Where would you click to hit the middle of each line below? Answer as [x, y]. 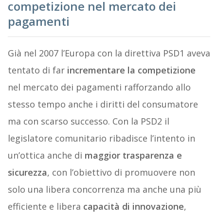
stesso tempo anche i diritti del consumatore [103, 104]
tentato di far [37, 70]
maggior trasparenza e [133, 155]
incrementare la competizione [131, 70]
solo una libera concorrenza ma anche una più [104, 190]
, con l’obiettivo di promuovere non [121, 173]
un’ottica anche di [46, 155]
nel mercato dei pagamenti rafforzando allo [99, 87]
